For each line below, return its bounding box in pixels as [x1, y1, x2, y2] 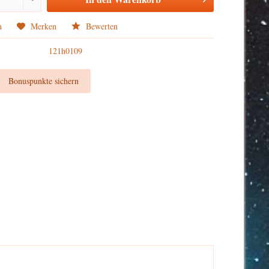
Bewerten [83, 20, 118, 32]
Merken [31, 20, 57, 32]
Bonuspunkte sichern [8, 75, 79, 86]
